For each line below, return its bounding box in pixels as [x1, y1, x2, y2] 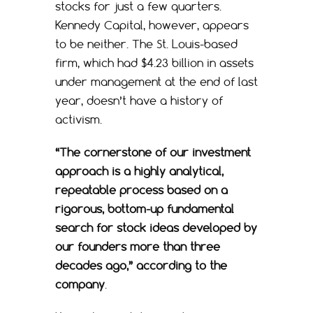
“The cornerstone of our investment [55, 145, 251, 159]
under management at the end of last [55, 74, 258, 89]
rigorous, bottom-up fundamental [55, 201, 234, 216]
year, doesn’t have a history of [55, 93, 223, 108]
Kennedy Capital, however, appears [55, 17, 249, 32]
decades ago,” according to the [55, 258, 227, 272]
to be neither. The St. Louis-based [55, 36, 238, 51]
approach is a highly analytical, [55, 163, 224, 178]
